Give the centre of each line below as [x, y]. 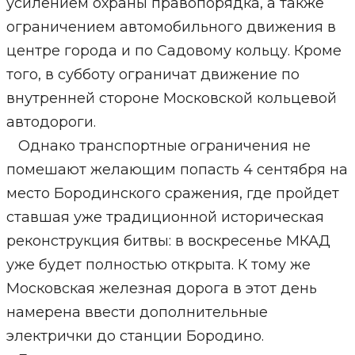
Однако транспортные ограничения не [158, 146]
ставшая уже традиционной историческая [165, 217]
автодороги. [51, 122]
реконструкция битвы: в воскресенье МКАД [168, 241]
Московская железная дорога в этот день [161, 288]
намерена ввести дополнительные [137, 312]
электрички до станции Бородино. [135, 336]
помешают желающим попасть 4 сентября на [177, 170]
